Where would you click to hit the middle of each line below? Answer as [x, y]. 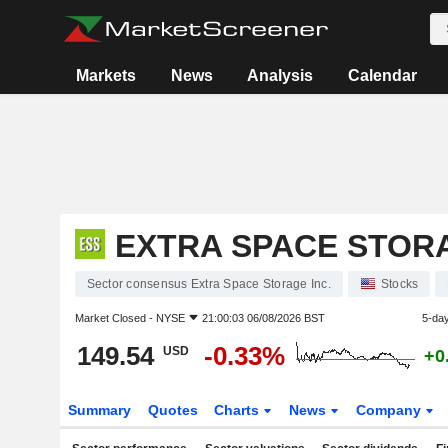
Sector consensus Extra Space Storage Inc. [208, 284]
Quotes [172, 410]
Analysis [280, 75]
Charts [239, 410]
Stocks [399, 284]
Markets [106, 75]
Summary [99, 410]
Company [391, 410]
